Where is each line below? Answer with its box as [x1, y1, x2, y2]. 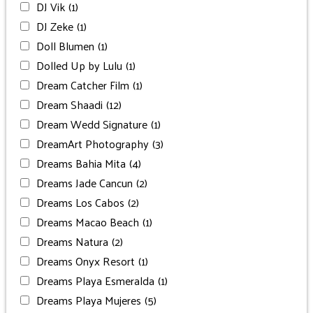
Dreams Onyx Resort [36, 250, 135, 271]
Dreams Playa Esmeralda [36, 270, 154, 291]
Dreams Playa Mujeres [36, 289, 141, 310]
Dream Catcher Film [36, 74, 129, 95]
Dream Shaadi [36, 94, 103, 115]
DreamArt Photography [36, 133, 149, 154]
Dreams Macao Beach [36, 211, 139, 232]
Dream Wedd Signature [36, 113, 147, 134]
